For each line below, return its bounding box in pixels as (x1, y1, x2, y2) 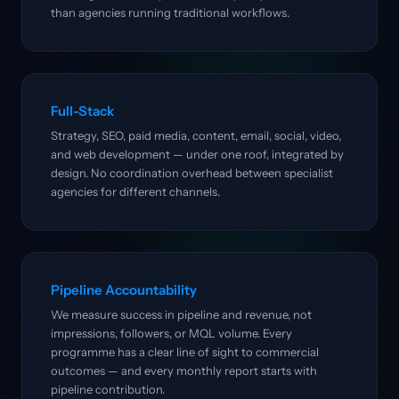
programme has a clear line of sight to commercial (51, 345, 319, 359)
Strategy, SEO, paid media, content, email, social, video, (51, 128, 341, 142)
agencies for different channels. (51, 184, 220, 199)
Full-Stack (51, 102, 114, 119)
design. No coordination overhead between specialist (51, 166, 333, 180)
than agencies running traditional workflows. (51, 5, 289, 20)
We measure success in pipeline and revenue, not (51, 307, 312, 322)
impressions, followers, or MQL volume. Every (51, 326, 292, 340)
